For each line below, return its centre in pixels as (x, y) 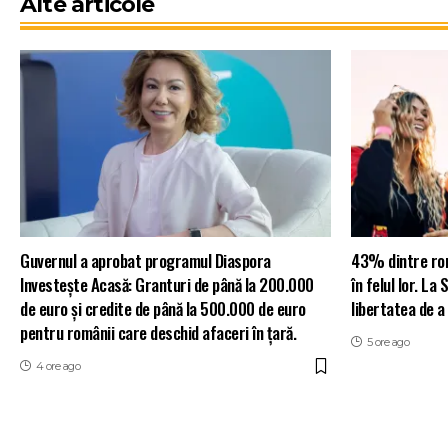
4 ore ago (57, 366)
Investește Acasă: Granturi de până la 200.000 (167, 285)
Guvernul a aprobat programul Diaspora (145, 261)
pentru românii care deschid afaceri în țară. (158, 333)
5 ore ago (387, 342)
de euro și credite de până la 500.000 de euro (163, 309)
